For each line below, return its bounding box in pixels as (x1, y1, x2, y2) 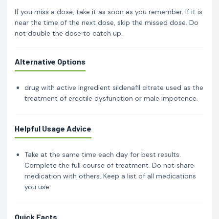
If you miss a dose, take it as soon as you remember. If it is (15, 7, 202, 16)
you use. (24, 182, 51, 191)
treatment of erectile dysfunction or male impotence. (24, 93, 198, 103)
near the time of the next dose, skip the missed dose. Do (15, 18, 198, 27)
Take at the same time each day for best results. (24, 150, 181, 159)
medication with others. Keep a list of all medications (24, 171, 196, 180)
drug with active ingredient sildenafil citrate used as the (24, 83, 203, 92)
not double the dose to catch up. (15, 28, 123, 38)
